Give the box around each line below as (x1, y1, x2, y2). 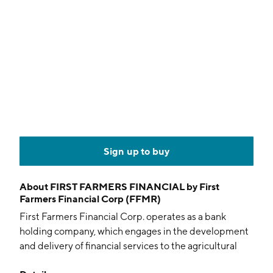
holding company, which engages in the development (19, 225, 249, 237)
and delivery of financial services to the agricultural (19, 240, 237, 252)
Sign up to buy (103, 145, 170, 157)
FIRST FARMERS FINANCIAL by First (50, 180, 219, 193)
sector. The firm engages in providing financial (19, 255, 216, 266)
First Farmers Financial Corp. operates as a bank (19, 211, 226, 222)
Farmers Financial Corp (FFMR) (19, 193, 161, 205)
